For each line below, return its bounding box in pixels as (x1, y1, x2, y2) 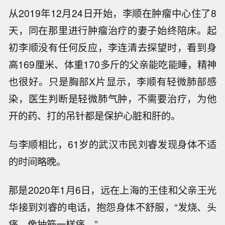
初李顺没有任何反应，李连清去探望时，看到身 (9, 40, 216, 55)
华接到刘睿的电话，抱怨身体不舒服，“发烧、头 (9, 199, 216, 214)
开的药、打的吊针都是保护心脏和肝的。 (9, 108, 181, 123)
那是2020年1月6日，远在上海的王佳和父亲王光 (9, 182, 216, 197)
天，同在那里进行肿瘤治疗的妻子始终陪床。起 (9, 23, 216, 38)
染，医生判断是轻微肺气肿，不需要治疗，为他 (9, 91, 216, 106)
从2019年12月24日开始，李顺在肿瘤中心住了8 (9, 6, 216, 21)
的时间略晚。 (9, 154, 66, 169)
